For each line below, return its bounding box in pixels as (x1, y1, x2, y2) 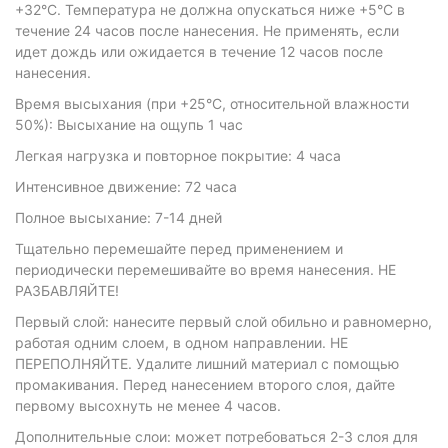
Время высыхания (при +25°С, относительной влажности (15, 95, 409, 112)
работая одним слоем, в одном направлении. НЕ (15, 334, 348, 351)
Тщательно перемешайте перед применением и (15, 240, 343, 257)
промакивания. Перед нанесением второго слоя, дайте (15, 376, 395, 393)
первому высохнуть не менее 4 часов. (15, 397, 281, 414)
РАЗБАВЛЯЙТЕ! (15, 282, 119, 299)
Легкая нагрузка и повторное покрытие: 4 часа (15, 147, 341, 164)
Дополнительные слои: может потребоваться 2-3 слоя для (15, 428, 418, 445)
